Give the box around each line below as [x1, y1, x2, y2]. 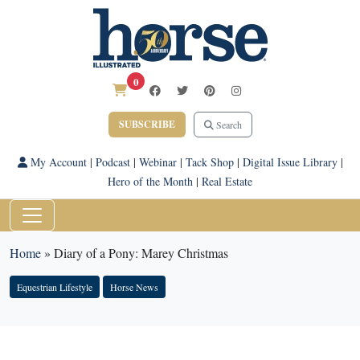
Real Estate [202, 174, 252, 189]
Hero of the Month [108, 174, 193, 189]
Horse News [110, 280, 158, 293]
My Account [27, 154, 87, 170]
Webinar [138, 154, 177, 170]
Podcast [95, 154, 130, 170]
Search [213, 118, 242, 131]
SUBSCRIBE [118, 117, 175, 131]
